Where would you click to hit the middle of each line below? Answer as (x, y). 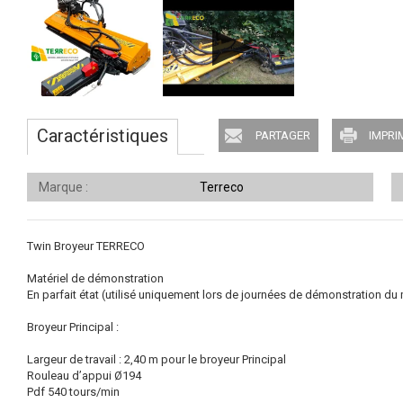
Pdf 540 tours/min (73, 392)
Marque (62, 187)
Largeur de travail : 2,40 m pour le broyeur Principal (157, 359)
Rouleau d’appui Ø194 (84, 376)
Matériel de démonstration (95, 278)
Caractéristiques (103, 136)
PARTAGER (283, 135)
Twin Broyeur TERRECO (86, 246)
